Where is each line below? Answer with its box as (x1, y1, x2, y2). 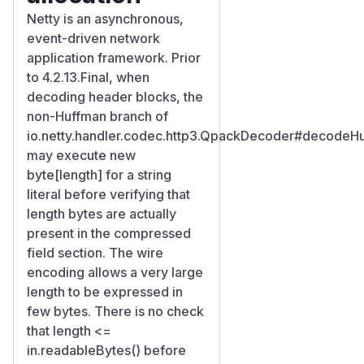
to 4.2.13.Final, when (27, 68, 149, 85)
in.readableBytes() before (27, 341, 186, 358)
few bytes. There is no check (27, 302, 204, 319)
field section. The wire (27, 244, 163, 261)
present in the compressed (27, 224, 191, 241)
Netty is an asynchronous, (27, 10, 184, 27)
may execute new (27, 146, 136, 163)
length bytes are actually (27, 205, 176, 222)
